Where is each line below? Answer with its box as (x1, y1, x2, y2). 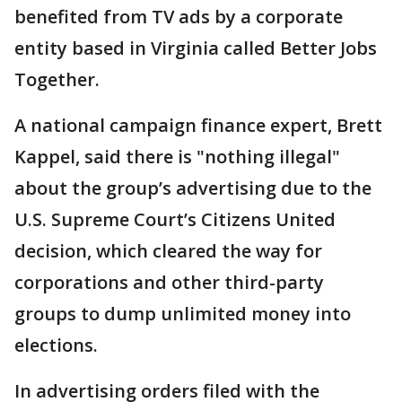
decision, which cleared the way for (14, 239, 322, 263)
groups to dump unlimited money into (14, 301, 351, 326)
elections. (14, 333, 98, 357)
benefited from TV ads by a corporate (14, 4, 343, 29)
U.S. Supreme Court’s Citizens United (14, 207, 336, 232)
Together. (14, 67, 100, 92)
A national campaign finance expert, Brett (14, 113, 382, 137)
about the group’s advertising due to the (14, 176, 371, 200)
